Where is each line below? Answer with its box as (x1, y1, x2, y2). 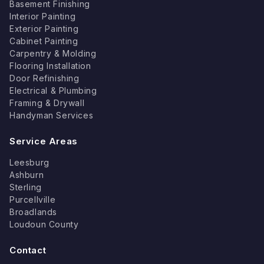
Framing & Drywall (9, 98, 85, 108)
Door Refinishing (9, 73, 80, 83)
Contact (9, 245, 47, 256)
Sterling (9, 182, 42, 192)
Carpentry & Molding (9, 48, 97, 58)
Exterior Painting (9, 24, 79, 34)
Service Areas (9, 136, 78, 147)
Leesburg (9, 157, 49, 167)
